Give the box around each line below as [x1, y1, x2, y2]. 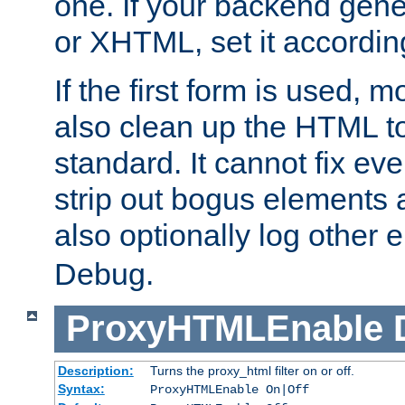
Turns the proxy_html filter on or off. [149, 363, 354, 379]
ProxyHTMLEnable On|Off [149, 382, 309, 398]
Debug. [54, 256, 154, 291]
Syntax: [57, 381, 105, 397]
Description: [57, 363, 134, 379]
